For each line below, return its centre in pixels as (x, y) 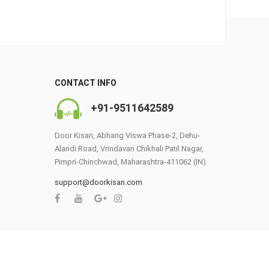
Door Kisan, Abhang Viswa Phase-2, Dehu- (127, 136)
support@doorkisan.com (98, 182)
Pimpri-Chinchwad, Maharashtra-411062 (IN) (130, 162)
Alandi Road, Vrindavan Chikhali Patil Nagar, (129, 149)
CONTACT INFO (86, 83)
